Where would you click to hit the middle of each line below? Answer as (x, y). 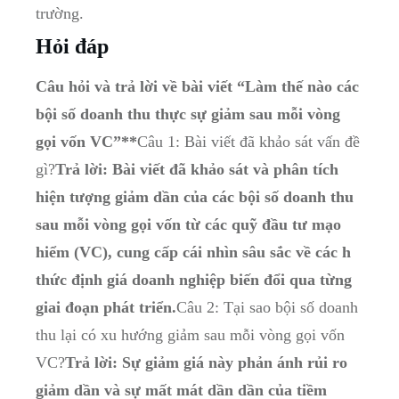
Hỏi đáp (72, 47)
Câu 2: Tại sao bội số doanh (267, 308)
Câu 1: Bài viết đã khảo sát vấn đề (248, 142)
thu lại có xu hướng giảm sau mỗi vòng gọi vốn (190, 335)
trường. (60, 14)
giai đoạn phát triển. (106, 308)
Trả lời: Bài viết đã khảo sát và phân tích (197, 170)
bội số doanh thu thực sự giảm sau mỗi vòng (188, 114)
